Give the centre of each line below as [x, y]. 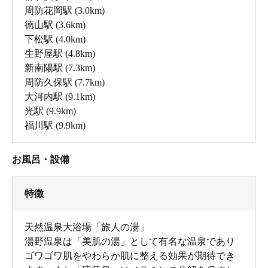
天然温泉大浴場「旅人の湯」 [87, 227]
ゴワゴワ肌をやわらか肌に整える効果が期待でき [130, 256]
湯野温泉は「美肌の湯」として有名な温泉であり [130, 242]
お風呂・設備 [41, 160]
